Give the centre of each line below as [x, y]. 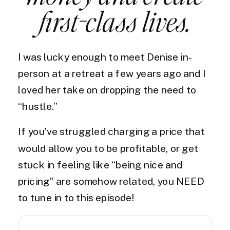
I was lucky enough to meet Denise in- [106, 57]
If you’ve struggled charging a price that [111, 131]
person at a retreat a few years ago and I [112, 73]
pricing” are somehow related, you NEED [111, 181]
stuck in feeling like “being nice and [100, 165]
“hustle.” [38, 106]
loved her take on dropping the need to [107, 90]
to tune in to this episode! [76, 198]
